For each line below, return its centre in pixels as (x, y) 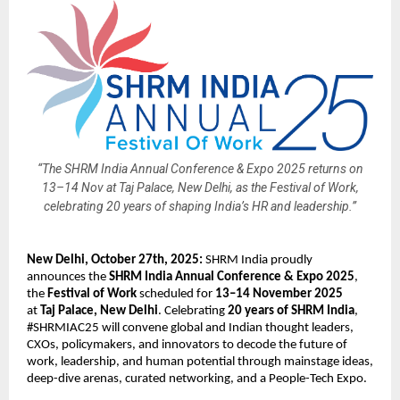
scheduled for (176, 295)
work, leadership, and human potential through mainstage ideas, (200, 362)
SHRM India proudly (258, 261)
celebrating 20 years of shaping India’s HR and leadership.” (200, 206)
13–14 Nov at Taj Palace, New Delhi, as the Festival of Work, (200, 187)
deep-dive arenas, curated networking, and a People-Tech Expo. (197, 379)
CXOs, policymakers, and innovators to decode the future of (187, 346)
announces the (68, 278)
